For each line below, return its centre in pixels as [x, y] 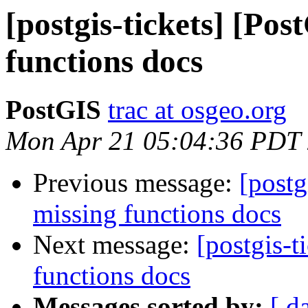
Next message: [115, 245]
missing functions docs [157, 214]
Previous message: [136, 183]
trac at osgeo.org [197, 110]
